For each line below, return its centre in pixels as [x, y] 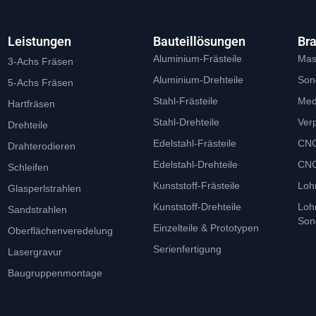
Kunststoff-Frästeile [196, 186]
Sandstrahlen [37, 210]
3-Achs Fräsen [40, 62]
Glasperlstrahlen [44, 189]
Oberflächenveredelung [60, 231]
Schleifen [28, 168]
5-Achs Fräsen [40, 83]
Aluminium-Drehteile [198, 80]
